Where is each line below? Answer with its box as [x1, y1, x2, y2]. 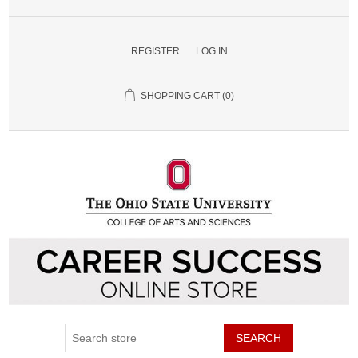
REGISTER [130, 46, 180, 57]
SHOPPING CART [140, 90, 220, 101]
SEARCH [236, 331, 281, 344]
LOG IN [195, 46, 228, 57]
